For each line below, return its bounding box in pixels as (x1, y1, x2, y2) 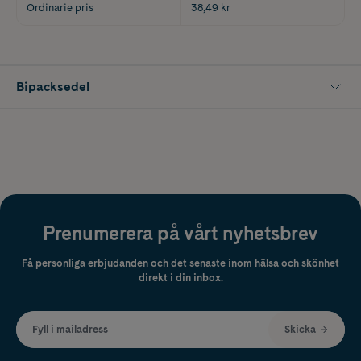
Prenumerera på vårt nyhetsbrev (43, 221, 318, 245)
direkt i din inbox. (138, 271, 223, 284)
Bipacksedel (16, 78, 89, 94)
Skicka (284, 322, 316, 335)
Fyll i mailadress (32, 322, 108, 335)
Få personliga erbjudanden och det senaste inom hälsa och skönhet (22, 256, 339, 269)
